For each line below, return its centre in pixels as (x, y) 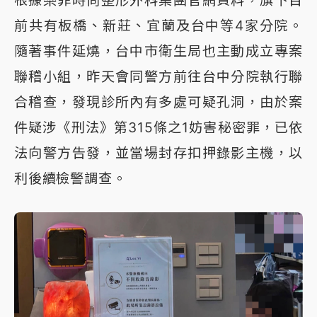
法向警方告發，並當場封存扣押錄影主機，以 (158, 152)
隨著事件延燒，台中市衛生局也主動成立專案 (158, 51)
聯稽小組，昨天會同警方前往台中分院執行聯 (158, 76)
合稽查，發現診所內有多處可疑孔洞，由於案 (158, 102)
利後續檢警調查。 (70, 178)
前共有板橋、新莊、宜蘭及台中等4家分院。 (158, 25)
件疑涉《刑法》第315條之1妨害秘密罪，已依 (158, 127)
